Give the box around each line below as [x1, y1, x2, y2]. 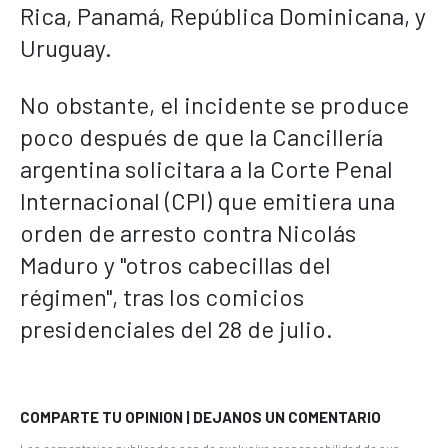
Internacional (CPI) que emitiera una [20, 185, 395, 215]
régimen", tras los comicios [20, 281, 304, 311]
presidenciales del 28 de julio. [20, 313, 333, 343]
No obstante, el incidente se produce [20, 89, 409, 119]
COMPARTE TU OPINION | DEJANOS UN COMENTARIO [20, 407, 381, 426]
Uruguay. [20, 32, 112, 62]
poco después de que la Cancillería [20, 121, 383, 151]
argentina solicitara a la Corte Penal [20, 153, 393, 183]
